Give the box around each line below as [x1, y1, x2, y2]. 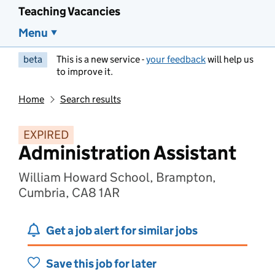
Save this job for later [46, 257, 157, 271]
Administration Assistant [18, 141, 236, 165]
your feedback [146, 53, 206, 65]
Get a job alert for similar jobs [46, 223, 198, 238]
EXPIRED [23, 128, 69, 142]
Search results [60, 93, 121, 105]
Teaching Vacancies [18, 4, 120, 18]
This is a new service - [56, 53, 146, 65]
